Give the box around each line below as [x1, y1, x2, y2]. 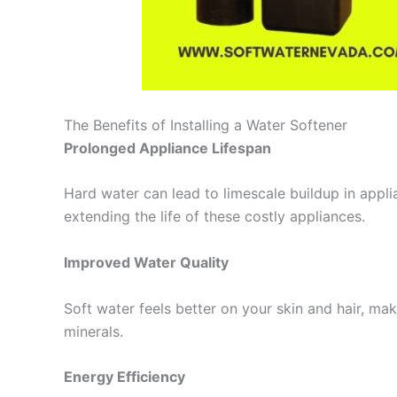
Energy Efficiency [64, 368, 185, 386]
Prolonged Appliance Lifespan [64, 138, 271, 157]
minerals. [64, 322, 123, 340]
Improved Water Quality [64, 253, 229, 271]
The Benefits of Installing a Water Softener [64, 115, 347, 134]
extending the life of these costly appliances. [64, 207, 365, 226]
